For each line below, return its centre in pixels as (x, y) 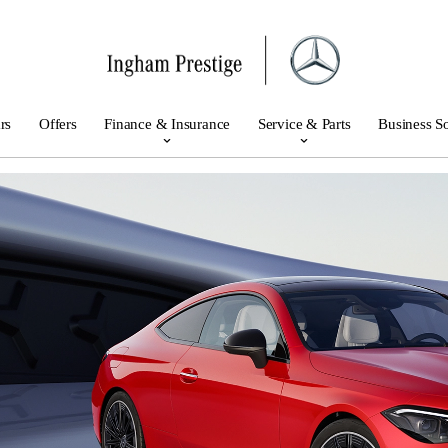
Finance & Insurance (167, 123)
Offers (57, 123)
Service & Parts (304, 123)
